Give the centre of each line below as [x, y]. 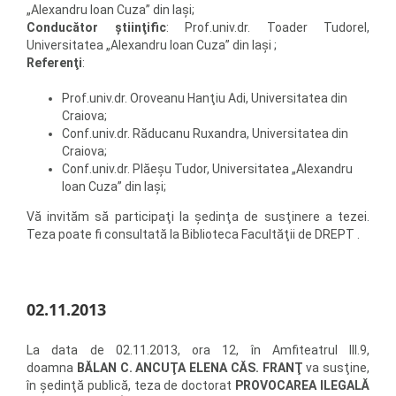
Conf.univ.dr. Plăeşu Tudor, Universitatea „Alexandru [207, 168]
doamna [52, 367]
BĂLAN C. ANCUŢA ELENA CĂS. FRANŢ [190, 367]
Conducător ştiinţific [96, 27]
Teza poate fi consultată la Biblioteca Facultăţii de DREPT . [193, 234]
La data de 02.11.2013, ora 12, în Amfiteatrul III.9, [198, 350]
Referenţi [54, 62]
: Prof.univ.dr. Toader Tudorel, [267, 27]
